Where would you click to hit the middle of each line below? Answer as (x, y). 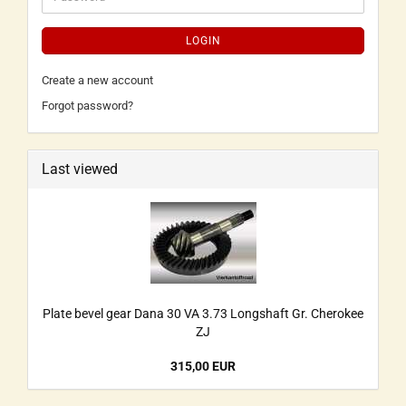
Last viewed (80, 169)
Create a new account (97, 80)
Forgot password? (87, 106)
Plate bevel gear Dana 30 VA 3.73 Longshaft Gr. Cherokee (203, 314)
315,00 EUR (203, 366)
